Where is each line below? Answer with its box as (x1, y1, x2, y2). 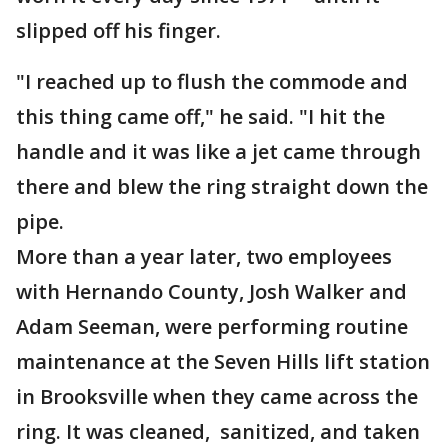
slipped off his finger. (16, 17, 226, 44)
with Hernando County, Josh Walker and (16, 278, 407, 305)
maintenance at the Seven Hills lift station (16, 348, 430, 375)
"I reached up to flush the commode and (16, 68, 408, 95)
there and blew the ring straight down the (16, 173, 428, 200)
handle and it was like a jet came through (16, 138, 421, 165)
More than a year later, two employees (16, 243, 392, 270)
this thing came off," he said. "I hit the (16, 103, 385, 130)
